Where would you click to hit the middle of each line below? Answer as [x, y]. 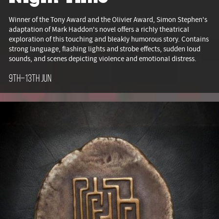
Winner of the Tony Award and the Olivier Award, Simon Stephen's [108, 20]
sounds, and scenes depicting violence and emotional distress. [103, 59]
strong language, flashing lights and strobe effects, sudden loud [105, 49]
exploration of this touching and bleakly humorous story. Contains [109, 39]
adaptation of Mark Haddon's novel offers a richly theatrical [99, 30]
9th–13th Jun [30, 78]
